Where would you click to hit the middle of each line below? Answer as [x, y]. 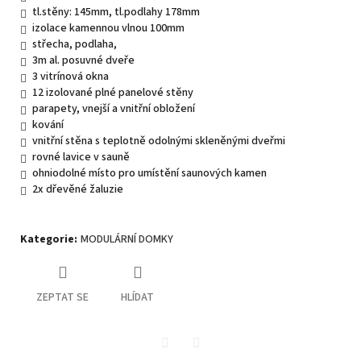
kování [52, 124]
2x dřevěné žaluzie [185, 189]
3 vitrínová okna [71, 76]
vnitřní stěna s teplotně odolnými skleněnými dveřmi [159, 141]
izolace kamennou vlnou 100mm [108, 28]
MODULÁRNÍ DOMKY [127, 239]
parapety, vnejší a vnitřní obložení [114, 108]
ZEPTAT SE [62, 297]
